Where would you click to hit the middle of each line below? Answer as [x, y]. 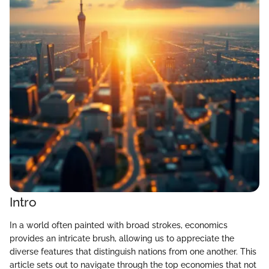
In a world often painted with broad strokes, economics [119, 225]
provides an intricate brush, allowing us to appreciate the [122, 238]
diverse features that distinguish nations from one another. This [133, 251]
